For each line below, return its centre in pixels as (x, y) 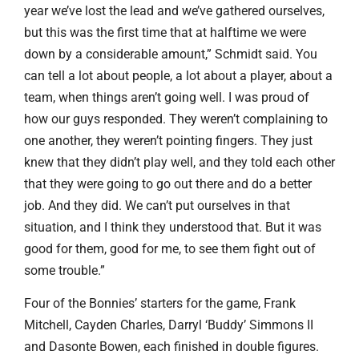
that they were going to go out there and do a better (168, 184)
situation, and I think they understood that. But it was (173, 227)
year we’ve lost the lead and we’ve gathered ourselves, (174, 10)
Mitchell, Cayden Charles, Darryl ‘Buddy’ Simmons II (169, 325)
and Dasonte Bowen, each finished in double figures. (171, 347)
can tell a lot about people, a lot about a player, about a (178, 75)
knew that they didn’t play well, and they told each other (179, 162)
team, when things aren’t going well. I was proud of (167, 97)
